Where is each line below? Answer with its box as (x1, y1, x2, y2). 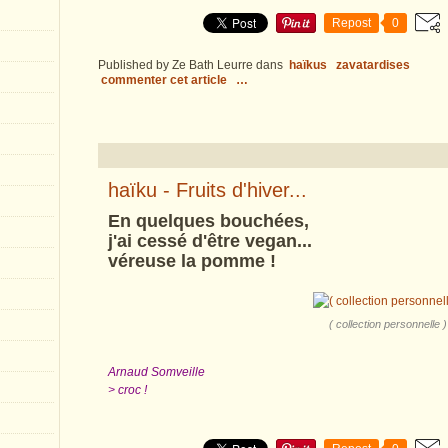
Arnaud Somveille (108, 365, 205, 379)
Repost (332, 16, 371, 30)
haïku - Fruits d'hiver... (108, 179, 307, 201)
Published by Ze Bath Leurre (98, 58, 253, 72)
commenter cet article (101, 73, 230, 87)
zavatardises (336, 58, 410, 72)
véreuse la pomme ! (108, 251, 276, 271)
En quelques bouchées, (108, 211, 309, 231)
